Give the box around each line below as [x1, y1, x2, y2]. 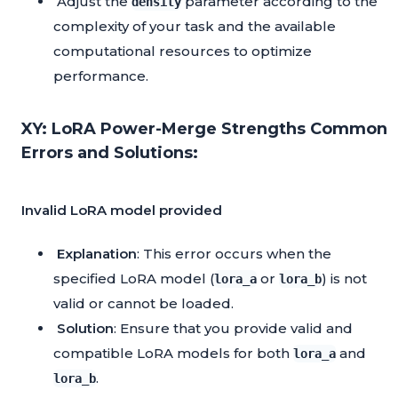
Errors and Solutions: [21, 143, 198, 163]
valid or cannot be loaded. [53, 295, 234, 313]
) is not [322, 270, 367, 288]
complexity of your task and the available [53, 18, 336, 36]
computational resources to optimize [53, 43, 312, 60]
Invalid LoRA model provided [21, 202, 222, 219]
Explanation [57, 245, 137, 263]
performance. [53, 68, 148, 85]
